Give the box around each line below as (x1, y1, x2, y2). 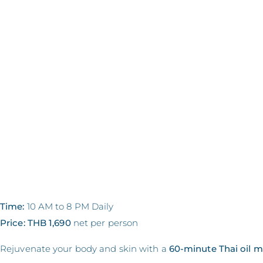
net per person (70, 217, 139, 228)
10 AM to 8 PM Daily (24, 201, 114, 212)
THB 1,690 (27, 217, 71, 228)
